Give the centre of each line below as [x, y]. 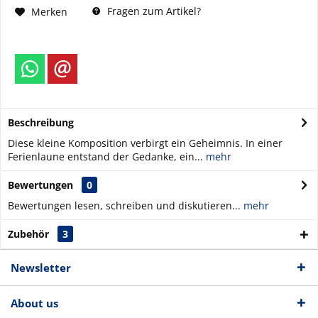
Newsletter [41, 268]
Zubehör [30, 234]
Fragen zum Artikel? [153, 11]
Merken [49, 11]
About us [34, 303]
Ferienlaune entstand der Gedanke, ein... [105, 157]
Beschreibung [41, 122]
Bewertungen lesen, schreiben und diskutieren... [124, 205]
